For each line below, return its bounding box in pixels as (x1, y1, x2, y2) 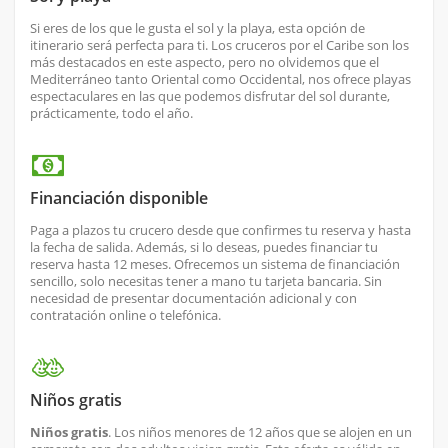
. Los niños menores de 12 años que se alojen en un (108, 423, 412, 442)
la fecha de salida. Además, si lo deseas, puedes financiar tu (30, 238, 378, 257)
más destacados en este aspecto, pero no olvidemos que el (30, 53, 379, 72)
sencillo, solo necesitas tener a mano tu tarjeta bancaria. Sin (30, 272, 382, 291)
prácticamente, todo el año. (30, 104, 193, 123)
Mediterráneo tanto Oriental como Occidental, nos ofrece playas (30, 70, 411, 89)
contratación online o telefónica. (30, 306, 221, 325)
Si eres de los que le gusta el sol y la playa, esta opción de (30, 19, 365, 38)
